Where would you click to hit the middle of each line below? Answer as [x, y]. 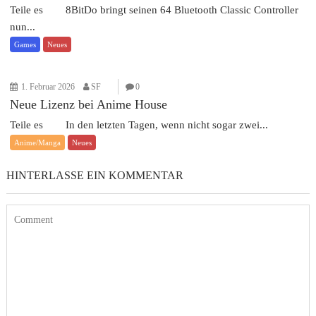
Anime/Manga [38, 142]
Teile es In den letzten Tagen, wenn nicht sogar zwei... [139, 125]
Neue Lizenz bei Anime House [89, 104]
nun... [23, 27]
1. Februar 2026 [48, 87]
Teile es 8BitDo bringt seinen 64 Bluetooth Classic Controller [154, 10]
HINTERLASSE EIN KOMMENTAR [95, 175]
